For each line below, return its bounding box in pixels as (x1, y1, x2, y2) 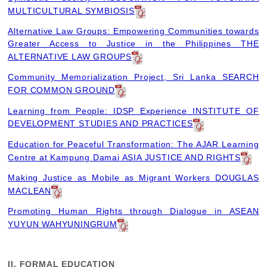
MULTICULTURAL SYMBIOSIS (8, 5, 135, 15)
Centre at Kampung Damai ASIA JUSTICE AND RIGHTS (8, 152, 241, 162)
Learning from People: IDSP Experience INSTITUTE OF (8, 105, 259, 116)
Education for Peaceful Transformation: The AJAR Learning (8, 139, 259, 149)
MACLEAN (8, 185, 52, 195)
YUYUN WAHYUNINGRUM (8, 219, 117, 229)
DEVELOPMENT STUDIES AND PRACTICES (8, 119, 193, 129)
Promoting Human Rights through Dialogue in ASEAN (8, 206, 259, 216)
